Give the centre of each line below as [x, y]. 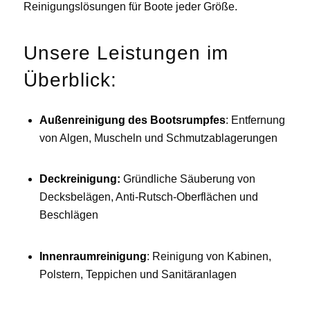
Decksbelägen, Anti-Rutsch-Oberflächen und [148, 197]
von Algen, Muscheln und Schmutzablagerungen [158, 138]
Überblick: [70, 80]
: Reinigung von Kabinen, [209, 256]
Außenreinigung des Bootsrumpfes [132, 120]
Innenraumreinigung [93, 256]
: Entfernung [255, 120]
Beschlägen [69, 215]
